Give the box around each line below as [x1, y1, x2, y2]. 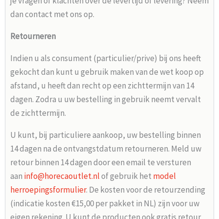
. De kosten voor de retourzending [86, 184, 205, 196]
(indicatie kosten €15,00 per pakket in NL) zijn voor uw [10, 198, 199, 209]
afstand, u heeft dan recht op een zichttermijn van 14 [10, 80, 194, 91]
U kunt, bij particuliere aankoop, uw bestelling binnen [10, 130, 201, 141]
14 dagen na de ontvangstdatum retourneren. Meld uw [10, 143, 201, 154]
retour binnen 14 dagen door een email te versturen [10, 157, 191, 168]
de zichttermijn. [10, 108, 67, 119]
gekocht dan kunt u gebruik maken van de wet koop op [10, 66, 204, 78]
